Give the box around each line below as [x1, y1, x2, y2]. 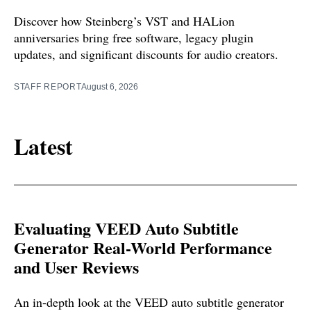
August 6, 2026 [81, 81, 139, 92]
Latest [14, 130, 73, 163]
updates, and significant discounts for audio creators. [14, 45, 278, 62]
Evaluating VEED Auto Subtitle [14, 216, 239, 241]
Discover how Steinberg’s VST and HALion [14, 12, 235, 29]
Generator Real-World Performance [14, 235, 272, 260]
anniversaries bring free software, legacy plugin [14, 28, 253, 46]
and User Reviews [14, 255, 139, 280]
